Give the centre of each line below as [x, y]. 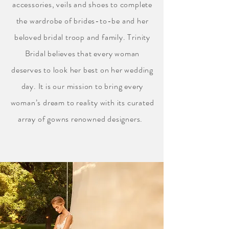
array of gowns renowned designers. [82, 119]
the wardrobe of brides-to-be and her [82, 21]
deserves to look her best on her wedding [82, 70]
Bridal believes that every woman [82, 53]
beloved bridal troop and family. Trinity [82, 37]
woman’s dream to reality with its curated [82, 102]
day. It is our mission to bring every [82, 86]
